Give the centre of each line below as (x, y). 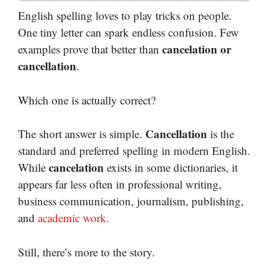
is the (221, 134)
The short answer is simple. (82, 134)
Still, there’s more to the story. (86, 252)
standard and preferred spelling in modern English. (134, 151)
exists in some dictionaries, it (171, 168)
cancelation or (197, 49)
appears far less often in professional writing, (120, 184)
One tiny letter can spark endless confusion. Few (128, 32)
